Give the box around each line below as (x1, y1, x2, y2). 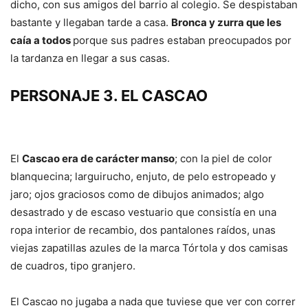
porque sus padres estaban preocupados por (73, 34, 291, 47)
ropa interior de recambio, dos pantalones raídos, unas (10, 223, 276, 237)
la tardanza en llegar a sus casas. (10, 52, 170, 65)
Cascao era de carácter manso (22, 152, 175, 166)
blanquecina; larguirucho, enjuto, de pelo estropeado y (10, 170, 276, 184)
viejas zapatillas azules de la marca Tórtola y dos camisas (10, 241, 288, 255)
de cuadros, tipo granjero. (10, 259, 135, 273)
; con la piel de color (175, 152, 272, 166)
